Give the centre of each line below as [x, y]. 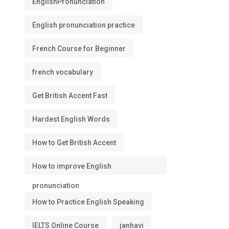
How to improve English [72, 166]
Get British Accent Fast [70, 96]
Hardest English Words [71, 119]
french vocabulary [63, 72]
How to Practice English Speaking [88, 202]
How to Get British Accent [74, 143]
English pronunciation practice [84, 25]
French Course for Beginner [79, 49]
